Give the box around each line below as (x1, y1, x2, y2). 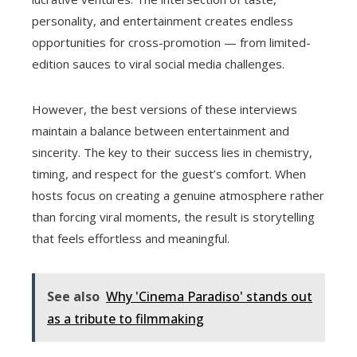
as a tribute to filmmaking (47, 310, 204, 328)
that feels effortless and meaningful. (32, 230, 229, 247)
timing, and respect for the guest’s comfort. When (32, 166, 306, 182)
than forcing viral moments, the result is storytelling (32, 209, 315, 226)
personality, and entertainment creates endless (32, 13, 293, 29)
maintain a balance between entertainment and (32, 123, 289, 139)
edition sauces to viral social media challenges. (32, 56, 284, 73)
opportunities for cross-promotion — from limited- (32, 34, 311, 51)
